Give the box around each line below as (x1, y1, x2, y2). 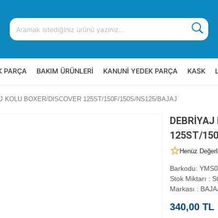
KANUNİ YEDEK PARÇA (103, 67, 178, 75)
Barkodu (169, 164, 196, 172)
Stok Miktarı (169, 175, 208, 182)
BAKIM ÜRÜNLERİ (36, 67, 93, 75)
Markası (169, 185, 197, 193)
